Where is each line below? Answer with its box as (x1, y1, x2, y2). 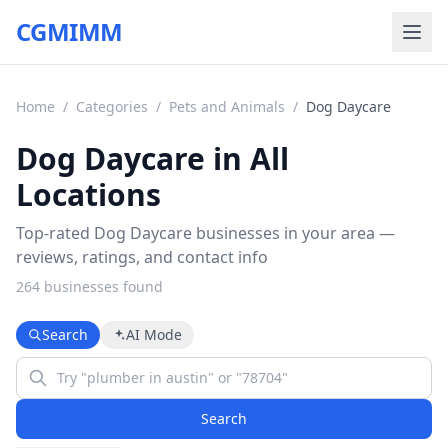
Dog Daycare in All (16, 138, 289, 179)
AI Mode (126, 325, 182, 344)
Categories (76, 97, 148, 116)
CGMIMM (16, 15, 123, 48)
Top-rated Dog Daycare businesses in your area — (16, 222, 395, 244)
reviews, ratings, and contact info (16, 246, 268, 268)
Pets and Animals (169, 97, 285, 116)
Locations (16, 174, 161, 215)
